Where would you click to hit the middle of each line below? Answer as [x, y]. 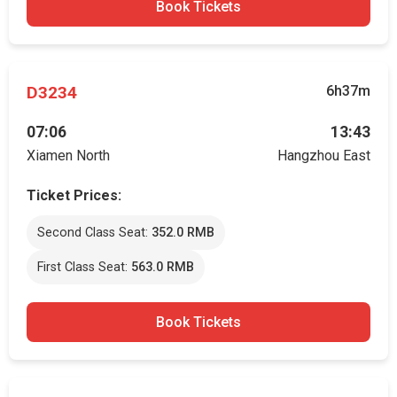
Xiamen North [68, 156]
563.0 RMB [163, 267]
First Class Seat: [84, 267]
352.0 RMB [183, 233]
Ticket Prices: [74, 195]
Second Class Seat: [94, 233]
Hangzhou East [324, 156]
